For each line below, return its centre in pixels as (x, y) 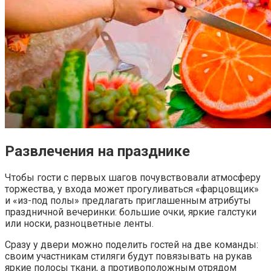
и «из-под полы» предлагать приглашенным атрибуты (128, 201)
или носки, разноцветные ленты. (79, 224)
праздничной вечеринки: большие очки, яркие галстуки (131, 212)
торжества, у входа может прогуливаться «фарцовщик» (132, 189)
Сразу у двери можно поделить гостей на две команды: (132, 245)
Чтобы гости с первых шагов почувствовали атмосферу (133, 178)
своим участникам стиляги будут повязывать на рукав (129, 256)
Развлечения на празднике (97, 152)
